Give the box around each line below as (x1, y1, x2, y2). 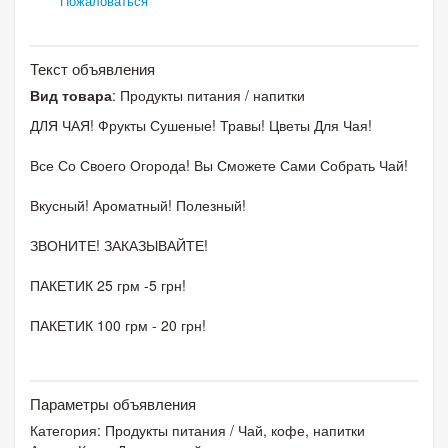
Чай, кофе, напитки (238, 419, 365, 440)
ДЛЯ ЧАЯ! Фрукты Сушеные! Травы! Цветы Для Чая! (30, 114, 372, 135)
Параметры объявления (30, 392, 196, 414)
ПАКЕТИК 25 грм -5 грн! (30, 274, 186, 295)
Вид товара (30, 84, 112, 105)
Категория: (30, 419, 105, 440)
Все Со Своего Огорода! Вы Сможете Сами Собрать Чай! (30, 154, 408, 175)
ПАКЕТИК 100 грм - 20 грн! (30, 314, 206, 335)
